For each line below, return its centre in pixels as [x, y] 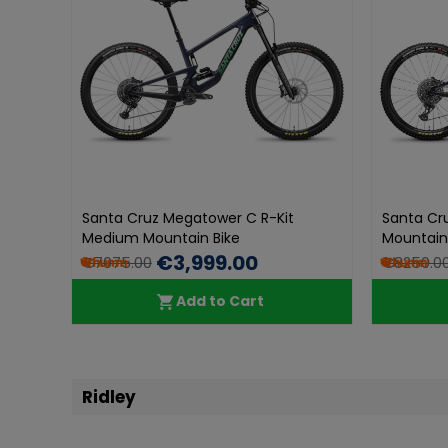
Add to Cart [220, 301]
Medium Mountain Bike [161, 238]
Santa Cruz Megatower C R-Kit [188, 218]
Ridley [109, 397]
